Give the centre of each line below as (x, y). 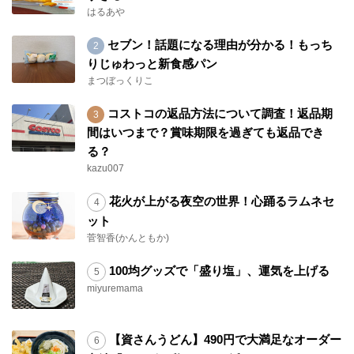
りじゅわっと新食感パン (152, 64)
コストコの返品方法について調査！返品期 (218, 114)
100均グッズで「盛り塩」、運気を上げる (218, 271)
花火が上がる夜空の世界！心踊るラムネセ (220, 201)
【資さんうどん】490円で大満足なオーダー (224, 340)
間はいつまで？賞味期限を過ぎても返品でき (205, 133)
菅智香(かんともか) (128, 238)
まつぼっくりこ (120, 81)
